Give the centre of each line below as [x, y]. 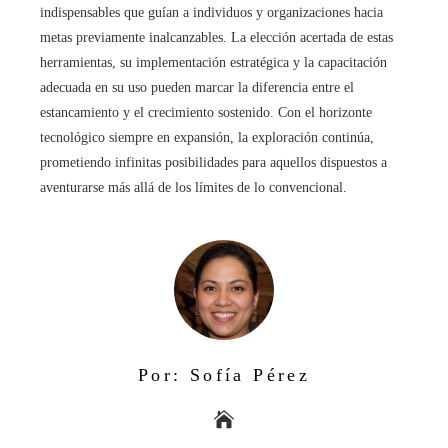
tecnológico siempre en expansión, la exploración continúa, [207, 137]
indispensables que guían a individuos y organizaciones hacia [211, 12]
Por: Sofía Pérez [224, 374]
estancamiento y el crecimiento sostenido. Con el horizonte [206, 112]
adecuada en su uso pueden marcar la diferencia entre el [197, 87]
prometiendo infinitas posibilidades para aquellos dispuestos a [213, 162]
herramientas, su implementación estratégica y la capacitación [213, 62]
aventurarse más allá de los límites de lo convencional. [193, 187]
